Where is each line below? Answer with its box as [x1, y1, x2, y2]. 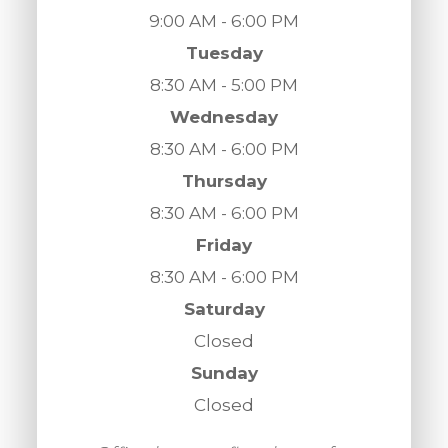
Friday [196, 235, 252, 256]
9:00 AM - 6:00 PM [149, 11, 299, 32]
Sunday [190, 363, 258, 384]
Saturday [183, 299, 265, 320]
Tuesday [185, 43, 263, 64]
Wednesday [170, 107, 278, 128]
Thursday [181, 171, 267, 192]
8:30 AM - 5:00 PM [150, 75, 298, 96]
